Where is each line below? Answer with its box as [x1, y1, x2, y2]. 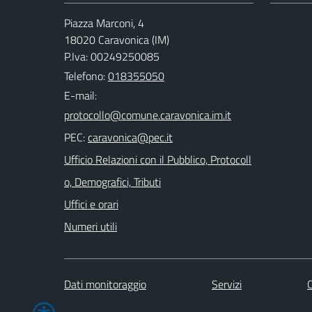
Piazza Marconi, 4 [64, 15, 144, 31]
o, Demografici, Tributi [64, 173, 161, 190]
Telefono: [64, 68, 108, 84]
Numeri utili [64, 218, 117, 235]
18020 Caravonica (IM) [64, 31, 169, 48]
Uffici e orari [64, 196, 118, 212]
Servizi [212, 275, 242, 292]
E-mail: [64, 87, 97, 104]
